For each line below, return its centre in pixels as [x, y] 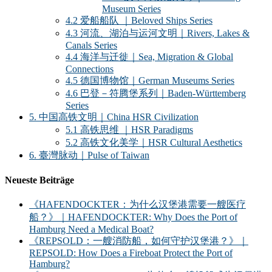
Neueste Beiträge [39, 180]
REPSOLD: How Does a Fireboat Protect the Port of [131, 253]
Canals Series [91, 45]
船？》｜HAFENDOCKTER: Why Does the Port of [133, 217]
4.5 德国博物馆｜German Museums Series [150, 80]
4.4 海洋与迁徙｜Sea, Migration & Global [149, 56]
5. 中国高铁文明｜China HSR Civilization [114, 117]
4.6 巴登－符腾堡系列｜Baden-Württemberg [156, 93]
